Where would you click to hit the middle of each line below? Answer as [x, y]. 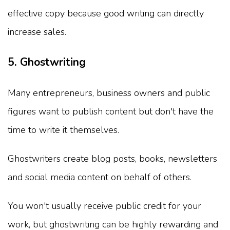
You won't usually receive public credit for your [104, 206]
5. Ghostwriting [47, 62]
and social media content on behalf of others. [100, 177]
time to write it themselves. [63, 130]
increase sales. [37, 32]
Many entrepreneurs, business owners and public [109, 93]
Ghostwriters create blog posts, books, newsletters [112, 158]
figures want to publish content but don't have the [111, 111]
